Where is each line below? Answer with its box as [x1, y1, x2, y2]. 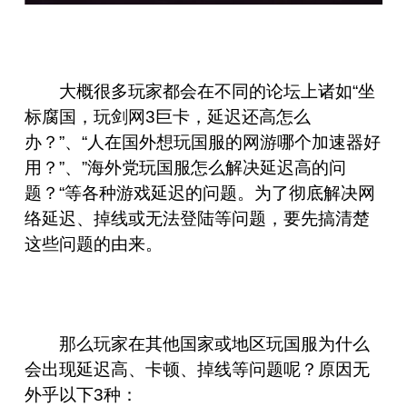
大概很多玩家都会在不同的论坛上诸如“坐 [59, 81, 376, 101]
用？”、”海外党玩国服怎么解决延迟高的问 [24, 157, 346, 177]
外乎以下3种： [24, 384, 138, 404]
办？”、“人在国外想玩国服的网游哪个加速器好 [24, 132, 381, 152]
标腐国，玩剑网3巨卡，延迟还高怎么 [24, 106, 311, 126]
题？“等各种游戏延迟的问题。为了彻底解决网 [24, 183, 375, 203]
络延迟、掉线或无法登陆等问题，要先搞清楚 [24, 208, 370, 228]
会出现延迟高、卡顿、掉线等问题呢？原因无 [24, 359, 370, 379]
